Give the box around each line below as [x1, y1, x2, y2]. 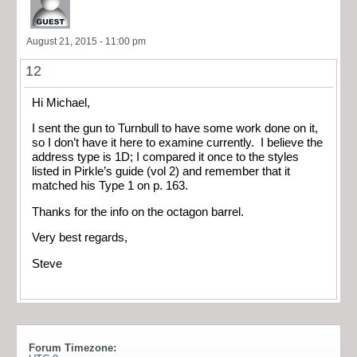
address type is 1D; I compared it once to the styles [32, 151, 299, 164]
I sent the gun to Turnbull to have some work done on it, [32, 122, 318, 135]
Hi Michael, [32, 96, 90, 109]
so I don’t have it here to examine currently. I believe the [32, 136, 323, 150]
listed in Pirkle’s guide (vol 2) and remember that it [32, 165, 290, 178]
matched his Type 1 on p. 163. [32, 179, 188, 193]
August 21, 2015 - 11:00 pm [26, 35, 146, 47]
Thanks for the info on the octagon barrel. [32, 205, 244, 218]
